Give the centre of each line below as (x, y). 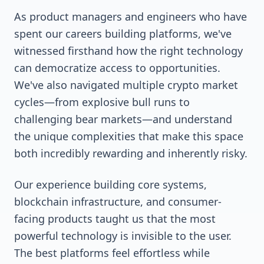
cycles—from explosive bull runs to (102, 102)
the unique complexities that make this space (129, 136)
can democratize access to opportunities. (117, 68)
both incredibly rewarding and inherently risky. (131, 153)
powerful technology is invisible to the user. (123, 236)
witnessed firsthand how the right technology (128, 51)
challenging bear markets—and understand (123, 119)
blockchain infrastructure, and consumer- (118, 202)
